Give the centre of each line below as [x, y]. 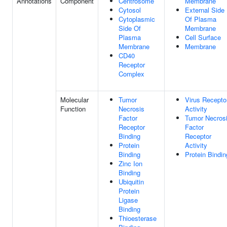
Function [73, 109]
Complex [131, 74]
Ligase [128, 200]
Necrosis [131, 109]
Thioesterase [138, 218]
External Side [205, 10]
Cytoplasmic [137, 19]
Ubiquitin [131, 182]
